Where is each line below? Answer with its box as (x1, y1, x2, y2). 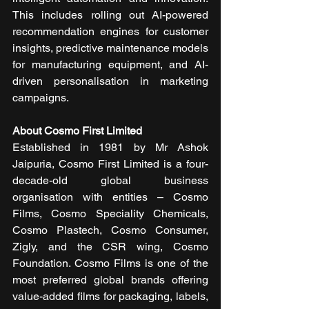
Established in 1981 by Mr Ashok (12, 140, 208, 154)
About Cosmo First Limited (12, 123, 142, 137)
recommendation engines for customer (12, 24, 208, 38)
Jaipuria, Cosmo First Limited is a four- (12, 157, 208, 170)
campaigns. (12, 90, 69, 104)
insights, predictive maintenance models (12, 41, 208, 54)
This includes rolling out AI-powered (12, 8, 208, 21)
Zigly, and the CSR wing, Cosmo (12, 239, 208, 253)
